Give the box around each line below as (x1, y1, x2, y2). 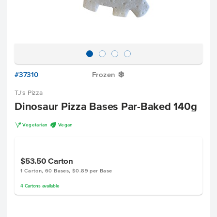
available (40, 183, 60, 188)
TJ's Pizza (15, 89, 43, 96)
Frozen (92, 70, 116, 78)
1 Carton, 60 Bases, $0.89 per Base (20, 168, 112, 173)
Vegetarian (22, 122, 48, 127)
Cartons (24, 183, 41, 188)
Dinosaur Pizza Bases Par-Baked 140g (15, 100, 197, 112)
